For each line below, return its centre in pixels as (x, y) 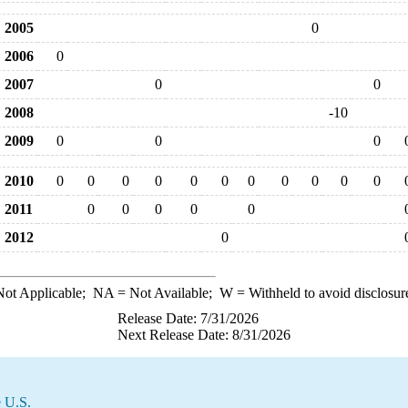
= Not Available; (166, 293)
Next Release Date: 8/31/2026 (204, 335)
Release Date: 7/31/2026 (188, 318)
